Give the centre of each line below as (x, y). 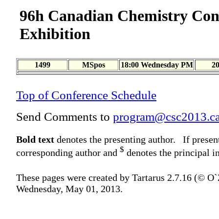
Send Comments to (65, 117)
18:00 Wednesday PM (157, 65)
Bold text (35, 139)
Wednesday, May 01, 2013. (69, 189)
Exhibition (55, 34)
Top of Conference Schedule (86, 95)
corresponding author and (68, 153)
